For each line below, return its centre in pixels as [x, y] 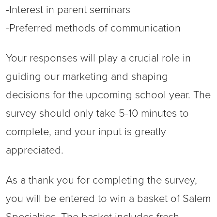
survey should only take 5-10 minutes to [97, 113]
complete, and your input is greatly [86, 132]
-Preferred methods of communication [93, 28]
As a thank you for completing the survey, [101, 180]
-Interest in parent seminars [68, 10]
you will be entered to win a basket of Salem [108, 199]
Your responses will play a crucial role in [98, 58]
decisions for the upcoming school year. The [108, 95]
